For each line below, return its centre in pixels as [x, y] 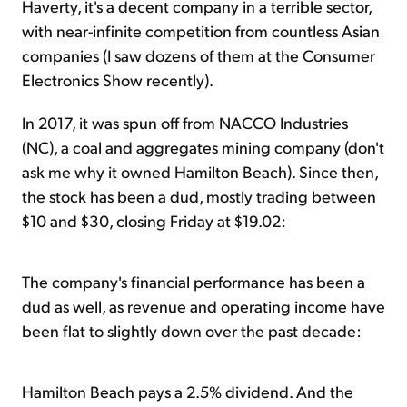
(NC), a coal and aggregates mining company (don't [203, 146]
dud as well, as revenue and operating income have [203, 305]
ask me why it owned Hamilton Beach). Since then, [200, 171]
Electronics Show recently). [118, 79]
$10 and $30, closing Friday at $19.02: [154, 220]
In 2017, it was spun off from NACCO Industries [185, 122]
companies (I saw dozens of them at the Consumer [199, 55]
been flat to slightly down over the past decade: [192, 330]
